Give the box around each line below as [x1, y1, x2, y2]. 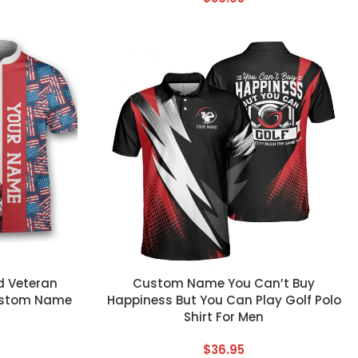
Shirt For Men [184, 308, 264, 325]
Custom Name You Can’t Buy [133, 275, 315, 292]
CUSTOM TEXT [101, 274, 180, 290]
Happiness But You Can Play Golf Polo [106, 292, 341, 308]
